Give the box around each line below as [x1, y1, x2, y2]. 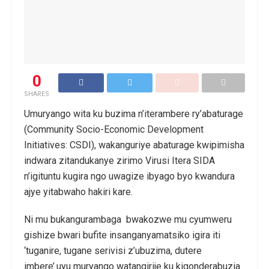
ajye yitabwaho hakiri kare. [24, 186, 133, 198]
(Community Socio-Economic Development [24, 123, 204, 135]
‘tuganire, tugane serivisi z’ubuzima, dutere [24, 244, 202, 256]
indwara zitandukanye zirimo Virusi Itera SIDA [24, 154, 215, 166]
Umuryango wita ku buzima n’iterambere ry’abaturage [24, 107, 243, 119]
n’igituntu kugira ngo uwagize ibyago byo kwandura [24, 170, 235, 182]
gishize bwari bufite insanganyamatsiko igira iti [24, 229, 220, 241]
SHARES [24, 89, 49, 98]
